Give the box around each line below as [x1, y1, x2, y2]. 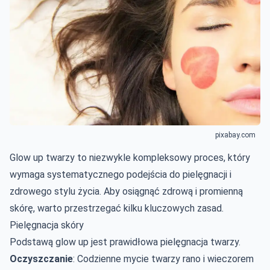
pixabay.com [215, 130, 256, 139]
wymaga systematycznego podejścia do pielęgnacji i [10, 168, 231, 180]
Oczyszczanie [10, 253, 73, 265]
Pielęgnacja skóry [10, 219, 84, 231]
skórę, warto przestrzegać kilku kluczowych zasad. [10, 202, 224, 214]
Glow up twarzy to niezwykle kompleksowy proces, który [10, 151, 250, 163]
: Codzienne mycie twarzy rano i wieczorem [73, 253, 254, 265]
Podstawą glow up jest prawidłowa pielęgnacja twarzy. [10, 236, 240, 248]
